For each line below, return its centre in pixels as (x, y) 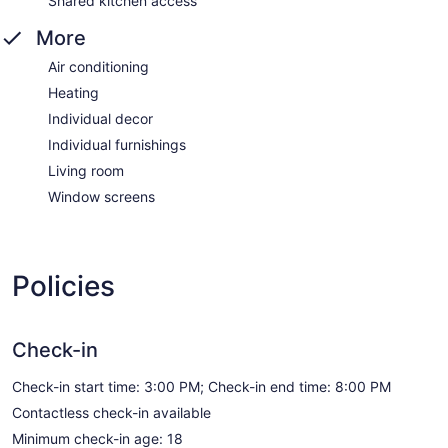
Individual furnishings (117, 144)
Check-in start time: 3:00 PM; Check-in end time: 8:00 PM (201, 386)
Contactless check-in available (111, 412)
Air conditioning (98, 66)
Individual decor (100, 118)
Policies (63, 285)
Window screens (101, 196)
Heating (73, 92)
